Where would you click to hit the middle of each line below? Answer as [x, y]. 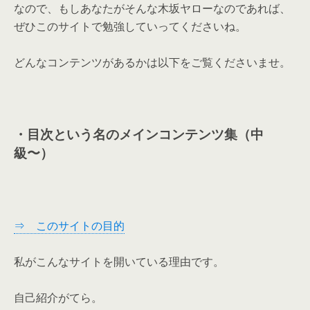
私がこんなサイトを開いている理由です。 [119, 262]
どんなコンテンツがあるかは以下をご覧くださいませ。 [152, 62]
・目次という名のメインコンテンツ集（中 [139, 134]
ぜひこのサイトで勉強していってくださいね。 [130, 26]
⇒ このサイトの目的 [69, 226]
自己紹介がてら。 [58, 298]
